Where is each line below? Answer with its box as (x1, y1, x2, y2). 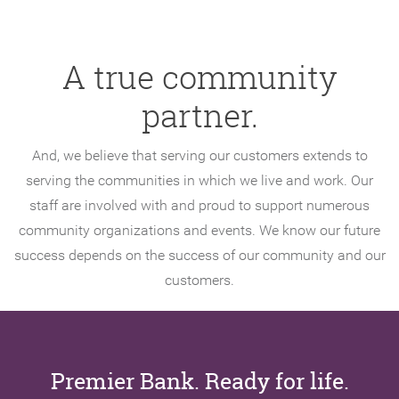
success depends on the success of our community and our (13, 247, 386, 265)
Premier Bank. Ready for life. (50, 366, 349, 397)
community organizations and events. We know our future (19, 222, 380, 240)
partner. (141, 94, 258, 138)
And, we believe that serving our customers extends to (31, 147, 368, 165)
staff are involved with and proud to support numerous (29, 197, 370, 215)
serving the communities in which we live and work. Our (26, 172, 373, 190)
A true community (61, 55, 338, 100)
